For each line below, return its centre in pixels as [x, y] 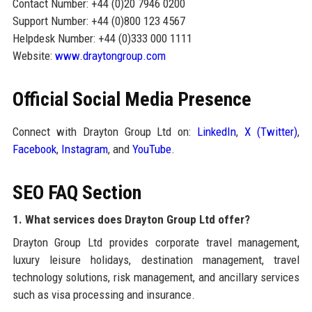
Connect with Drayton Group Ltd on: [105, 131]
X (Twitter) [271, 131]
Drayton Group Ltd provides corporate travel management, [156, 242]
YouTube [151, 149]
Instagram [84, 149]
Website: [33, 55]
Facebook [34, 149]
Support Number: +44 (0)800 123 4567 [99, 21]
